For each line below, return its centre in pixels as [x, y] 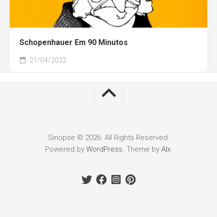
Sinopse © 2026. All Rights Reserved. [108, 138]
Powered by [65, 149]
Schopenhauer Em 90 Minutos [74, 42]
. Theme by [142, 149]
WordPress [104, 149]
